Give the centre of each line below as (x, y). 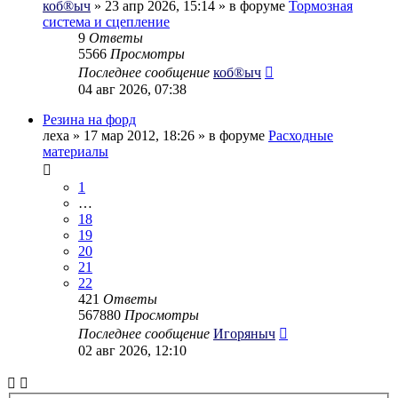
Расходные (301, 135)
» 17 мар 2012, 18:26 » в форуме (169, 135)
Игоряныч (244, 333)
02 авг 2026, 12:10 (132, 350)
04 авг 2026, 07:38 (132, 89)
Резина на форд (89, 119)
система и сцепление (106, 21)
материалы (76, 151)
